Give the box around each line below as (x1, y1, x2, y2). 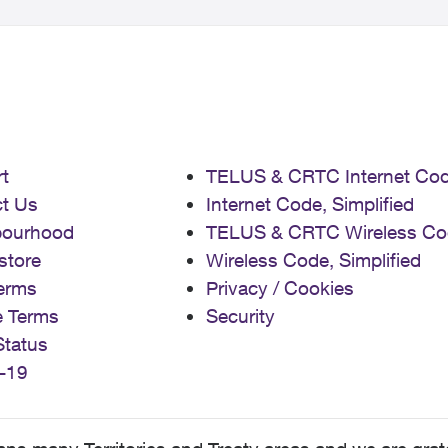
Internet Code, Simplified (206, 193, 414, 215)
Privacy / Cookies (206, 277, 354, 299)
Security (206, 305, 275, 327)
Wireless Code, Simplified (206, 249, 421, 271)
